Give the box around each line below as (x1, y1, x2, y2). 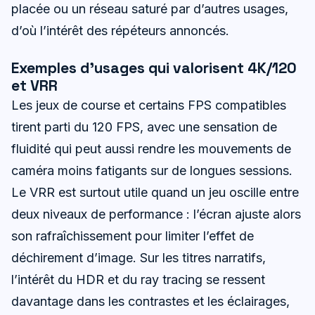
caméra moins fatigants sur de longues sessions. (11, 162, 292, 178)
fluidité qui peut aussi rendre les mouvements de (11, 141, 291, 156)
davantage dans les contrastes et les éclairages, (11, 293, 290, 309)
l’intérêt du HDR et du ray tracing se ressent (11, 271, 265, 287)
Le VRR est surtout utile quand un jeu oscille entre (11, 184, 299, 200)
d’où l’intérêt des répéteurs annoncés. (11, 22, 229, 38)
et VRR (11, 75, 58, 95)
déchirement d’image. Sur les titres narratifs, (11, 250, 266, 265)
